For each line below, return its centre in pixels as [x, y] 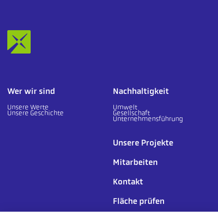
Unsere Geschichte [36, 113]
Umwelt [125, 107]
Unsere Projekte [143, 143]
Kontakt [128, 182]
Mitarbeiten [135, 162]
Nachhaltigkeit [141, 91]
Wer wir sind [31, 91]
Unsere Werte [28, 107]
